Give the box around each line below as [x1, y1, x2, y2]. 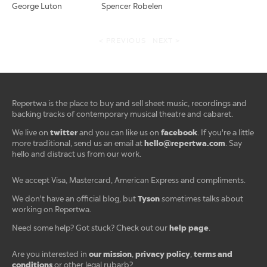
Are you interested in [12, 250, 89, 259]
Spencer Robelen [101, 2, 163, 11]
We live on [12, 128, 50, 137]
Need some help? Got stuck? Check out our [12, 223, 169, 232]
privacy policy [135, 249, 190, 259]
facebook [161, 128, 197, 138]
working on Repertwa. [12, 205, 91, 214]
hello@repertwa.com [144, 138, 225, 148]
